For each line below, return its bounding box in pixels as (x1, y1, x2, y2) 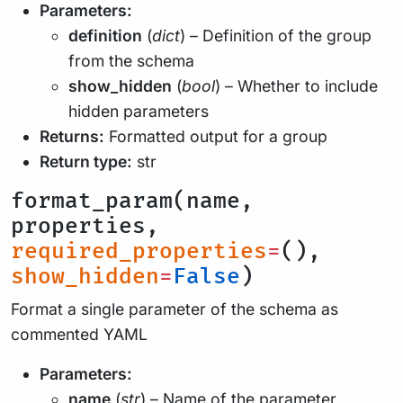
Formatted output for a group (104, 127, 327, 146)
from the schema (68, 51, 194, 70)
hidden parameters (68, 102, 209, 121)
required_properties (11, 238, 267, 264)
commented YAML (11, 325, 148, 344)
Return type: (40, 152, 132, 171)
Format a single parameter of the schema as (11, 300, 338, 318)
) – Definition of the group (180, 26, 372, 45)
